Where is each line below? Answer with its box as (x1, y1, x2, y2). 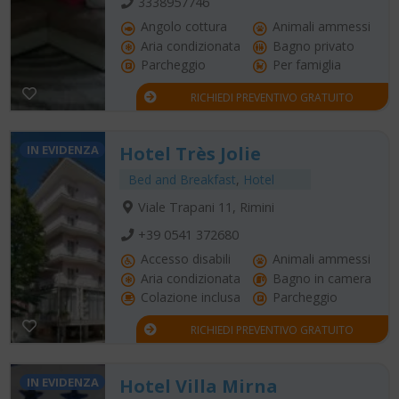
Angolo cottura (137, 18, 227, 36)
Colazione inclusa (137, 289, 240, 306)
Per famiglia (269, 55, 341, 73)
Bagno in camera (269, 269, 371, 287)
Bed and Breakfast (128, 171, 236, 189)
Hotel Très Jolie (119, 142, 261, 167)
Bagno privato (269, 37, 354, 54)
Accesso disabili (137, 250, 231, 268)
